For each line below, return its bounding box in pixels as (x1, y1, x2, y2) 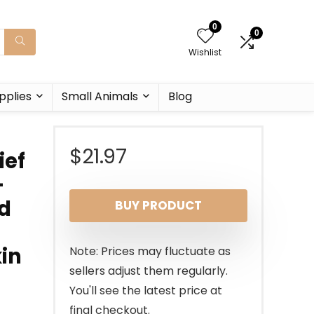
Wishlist (189, 46, 221, 58)
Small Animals (61, 88, 138, 104)
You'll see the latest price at (69, 282, 222, 299)
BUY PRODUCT (115, 197, 202, 214)
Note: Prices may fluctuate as (69, 243, 231, 259)
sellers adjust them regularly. (69, 263, 228, 279)
